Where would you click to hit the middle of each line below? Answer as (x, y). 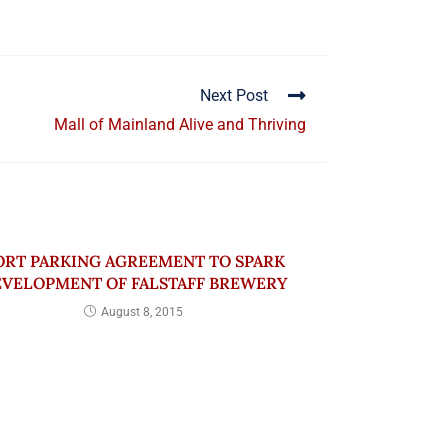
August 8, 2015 (142, 312)
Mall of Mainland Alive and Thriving (180, 124)
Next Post (234, 95)
